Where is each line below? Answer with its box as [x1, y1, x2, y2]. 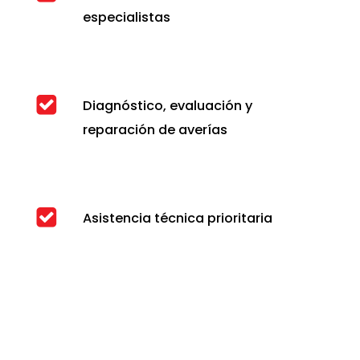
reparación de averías [82, 121, 227, 140]
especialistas [82, 8, 170, 27]
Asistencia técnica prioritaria [82, 209, 272, 228]
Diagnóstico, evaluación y [82, 96, 252, 116]
